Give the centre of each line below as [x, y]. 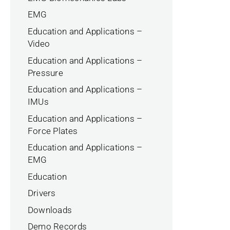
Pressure [45, 73]
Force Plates [53, 131]
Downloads [50, 210]
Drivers [42, 193]
